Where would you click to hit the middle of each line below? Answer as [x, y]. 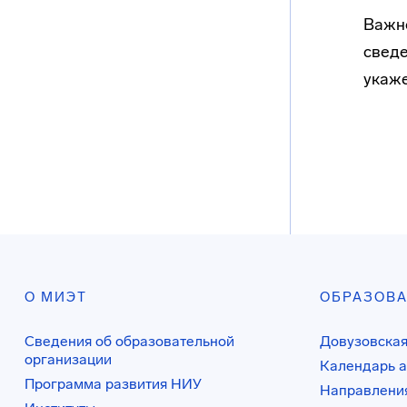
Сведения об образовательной [129, 341]
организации [68, 359]
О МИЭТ [56, 297]
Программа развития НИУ [113, 384]
